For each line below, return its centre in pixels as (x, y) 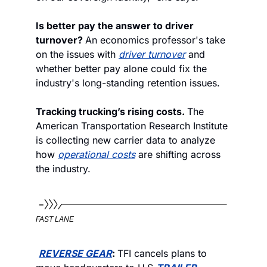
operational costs (97, 154)
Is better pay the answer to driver (115, 25)
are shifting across (178, 154)
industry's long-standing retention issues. (128, 83)
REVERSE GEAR (75, 253)
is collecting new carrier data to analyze (125, 140)
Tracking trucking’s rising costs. (111, 111)
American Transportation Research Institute (132, 125)
